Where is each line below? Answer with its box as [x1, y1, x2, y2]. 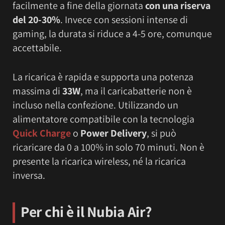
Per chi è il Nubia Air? [21, 202, 152, 221]
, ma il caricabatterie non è [80, 84, 192, 98]
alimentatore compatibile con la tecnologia [13, 113, 194, 126]
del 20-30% [13, 13, 60, 26]
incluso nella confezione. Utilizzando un [13, 98, 178, 112]
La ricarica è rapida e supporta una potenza [13, 70, 193, 84]
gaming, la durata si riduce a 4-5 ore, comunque [13, 27, 212, 40]
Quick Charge [13, 127, 71, 140]
